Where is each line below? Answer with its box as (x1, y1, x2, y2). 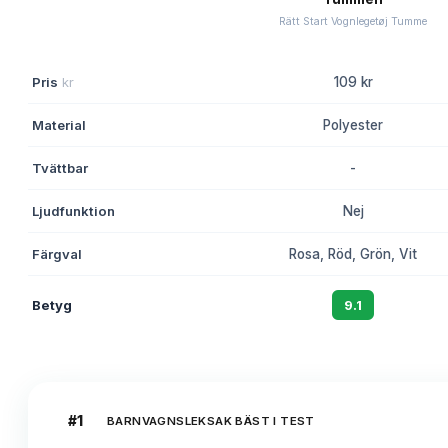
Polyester (323, 117, 383, 134)
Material (32, 117, 86, 134)
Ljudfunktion (32, 203, 115, 220)
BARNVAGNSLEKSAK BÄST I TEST (107, 414, 315, 429)
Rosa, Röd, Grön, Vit (289, 246, 417, 263)
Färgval (32, 246, 82, 263)
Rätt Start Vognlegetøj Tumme (279, 15, 427, 29)
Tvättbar (32, 160, 88, 177)
